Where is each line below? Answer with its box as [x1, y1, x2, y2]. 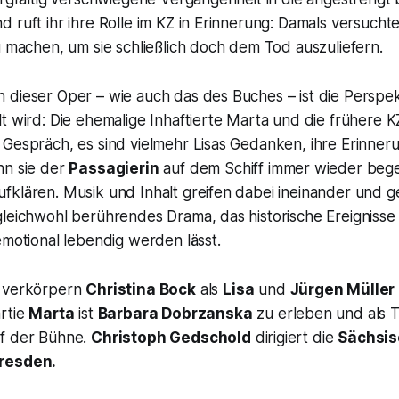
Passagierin [69, 159, 159, 177]
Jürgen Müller [289, 280, 395, 298]
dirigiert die [250, 328, 338, 346]
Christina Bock [85, 280, 196, 298]
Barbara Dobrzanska [97, 304, 253, 322]
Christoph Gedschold [91, 328, 251, 346]
